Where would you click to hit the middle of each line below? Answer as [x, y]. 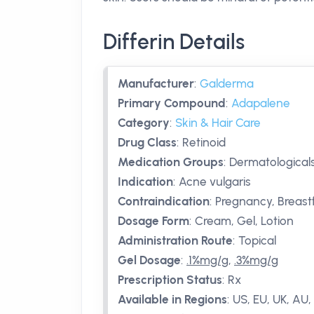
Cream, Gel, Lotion [244, 221]
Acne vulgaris [215, 182]
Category [144, 123]
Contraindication [164, 201]
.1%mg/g [207, 260]
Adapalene [261, 103]
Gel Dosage [149, 260]
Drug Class [147, 142]
